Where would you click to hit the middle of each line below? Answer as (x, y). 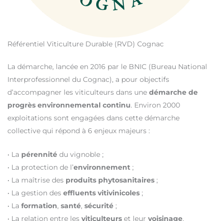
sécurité (99, 206)
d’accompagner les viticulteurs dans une (78, 92)
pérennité (39, 155)
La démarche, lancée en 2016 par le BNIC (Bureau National (107, 66)
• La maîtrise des (37, 180)
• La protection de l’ (40, 167)
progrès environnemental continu (69, 105)
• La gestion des (35, 193)
